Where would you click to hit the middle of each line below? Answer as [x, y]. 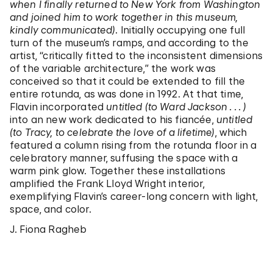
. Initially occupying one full [180, 30]
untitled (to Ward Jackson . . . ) [176, 107]
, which [231, 132]
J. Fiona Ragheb [48, 229]
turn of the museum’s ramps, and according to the [129, 43]
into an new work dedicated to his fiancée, [113, 119]
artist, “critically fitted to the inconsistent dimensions [136, 55]
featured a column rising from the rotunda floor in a [133, 145]
